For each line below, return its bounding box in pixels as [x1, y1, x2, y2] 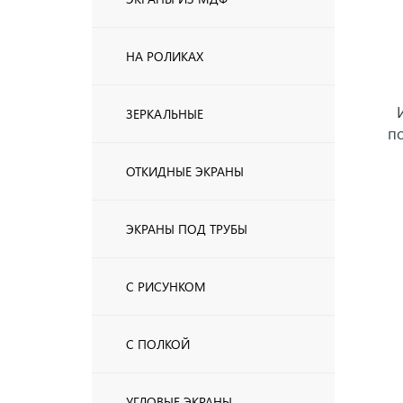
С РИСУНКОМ [126, 278, 206, 296]
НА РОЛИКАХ [126, 48, 203, 66]
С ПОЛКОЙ [126, 336, 190, 354]
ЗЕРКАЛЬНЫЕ [126, 105, 203, 123]
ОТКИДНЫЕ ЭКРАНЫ [126, 163, 244, 181]
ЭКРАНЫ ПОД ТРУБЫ [126, 220, 247, 238]
